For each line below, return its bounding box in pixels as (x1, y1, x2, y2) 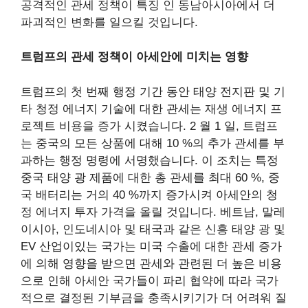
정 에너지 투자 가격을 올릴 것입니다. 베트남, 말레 (21, 205, 285, 219)
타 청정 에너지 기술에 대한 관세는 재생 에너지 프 (21, 102, 282, 115)
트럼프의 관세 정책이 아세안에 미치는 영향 (21, 50, 248, 64)
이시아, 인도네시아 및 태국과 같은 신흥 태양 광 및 (21, 222, 285, 236)
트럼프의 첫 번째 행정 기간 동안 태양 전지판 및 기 (21, 85, 285, 98)
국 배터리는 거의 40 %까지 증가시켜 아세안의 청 (21, 188, 278, 201)
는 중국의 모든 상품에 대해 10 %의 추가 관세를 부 (21, 136, 285, 150)
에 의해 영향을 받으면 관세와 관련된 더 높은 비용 (21, 256, 282, 270)
